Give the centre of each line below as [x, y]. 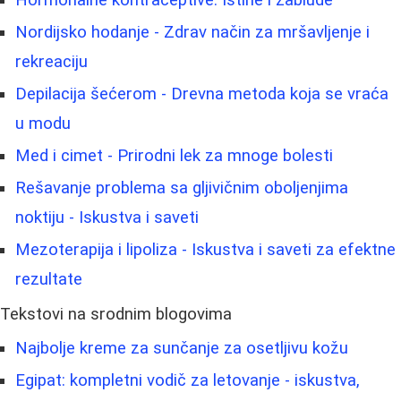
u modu [43, 123]
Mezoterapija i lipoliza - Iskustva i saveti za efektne [205, 249]
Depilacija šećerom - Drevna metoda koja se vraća [202, 94]
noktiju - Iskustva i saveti [107, 217]
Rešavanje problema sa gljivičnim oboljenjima [182, 188]
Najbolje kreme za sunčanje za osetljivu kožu [182, 348]
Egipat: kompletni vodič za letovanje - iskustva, [188, 380]
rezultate [49, 279]
